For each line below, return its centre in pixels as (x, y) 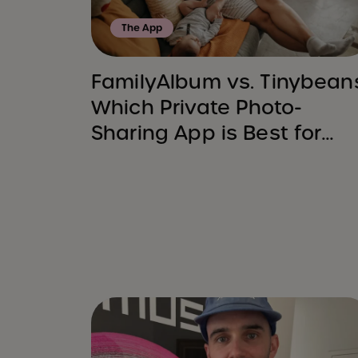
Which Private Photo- (197, 108)
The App (142, 28)
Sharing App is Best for (207, 133)
